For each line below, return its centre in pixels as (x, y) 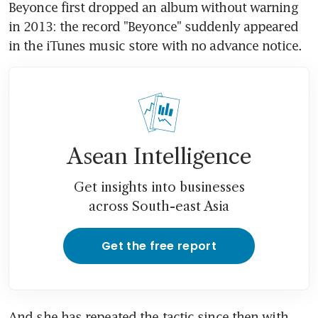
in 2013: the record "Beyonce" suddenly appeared (153, 27)
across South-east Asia (159, 207)
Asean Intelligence (159, 157)
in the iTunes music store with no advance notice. (155, 46)
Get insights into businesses (159, 188)
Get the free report (159, 246)
